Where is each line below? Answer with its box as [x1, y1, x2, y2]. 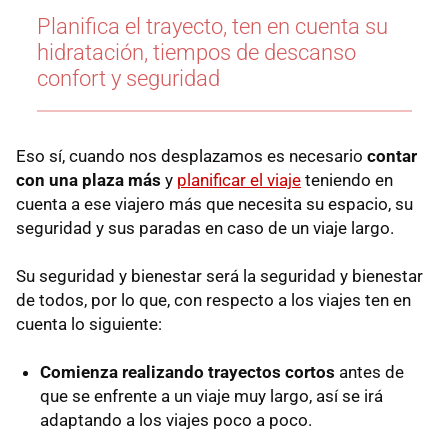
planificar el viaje [177, 169, 301, 190]
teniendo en [305, 169, 393, 190]
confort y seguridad [36, 65, 220, 91]
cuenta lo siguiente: [16, 313, 162, 334]
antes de [339, 361, 404, 382]
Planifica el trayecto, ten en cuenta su [36, 13, 388, 39]
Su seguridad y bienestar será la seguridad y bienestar [16, 265, 423, 286]
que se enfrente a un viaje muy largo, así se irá [40, 385, 383, 406]
